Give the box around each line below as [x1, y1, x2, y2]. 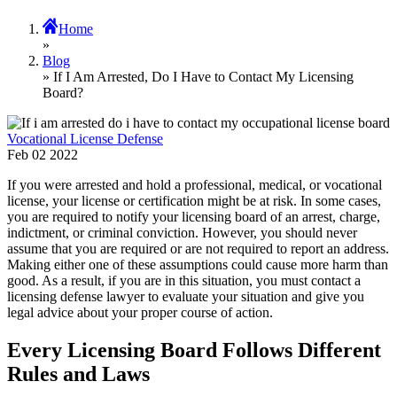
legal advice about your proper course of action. [7, 305, 273, 321]
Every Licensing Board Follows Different [7, 339, 381, 362]
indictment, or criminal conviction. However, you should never [7, 225, 357, 241]
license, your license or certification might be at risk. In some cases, [7, 193, 381, 209]
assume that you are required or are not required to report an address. [7, 241, 389, 257]
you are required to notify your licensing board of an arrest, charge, [7, 209, 380, 225]
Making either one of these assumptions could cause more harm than [7, 257, 388, 273]
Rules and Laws [7, 362, 150, 386]
